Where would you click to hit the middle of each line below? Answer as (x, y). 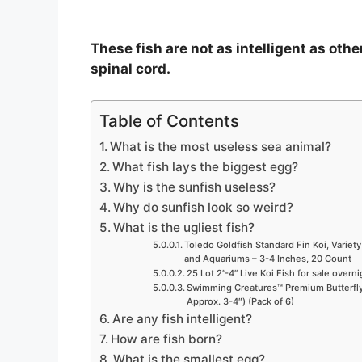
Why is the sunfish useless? (195, 187)
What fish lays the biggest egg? (206, 166)
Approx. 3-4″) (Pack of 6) (240, 301)
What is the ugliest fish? (184, 227)
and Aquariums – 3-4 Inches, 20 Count (267, 258)
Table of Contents (169, 120)
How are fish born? (167, 339)
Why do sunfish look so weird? (204, 207)
